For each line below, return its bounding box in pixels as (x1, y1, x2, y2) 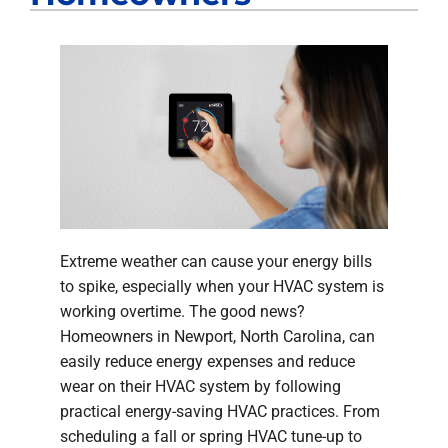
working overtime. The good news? (60, 302, 305, 322)
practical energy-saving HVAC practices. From (60, 402, 380, 422)
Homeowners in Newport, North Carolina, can (60, 327, 375, 347)
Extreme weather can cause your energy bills (60, 252, 372, 272)
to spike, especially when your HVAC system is (60, 277, 384, 297)
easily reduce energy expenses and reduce (60, 352, 355, 372)
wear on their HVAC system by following (60, 377, 341, 397)
